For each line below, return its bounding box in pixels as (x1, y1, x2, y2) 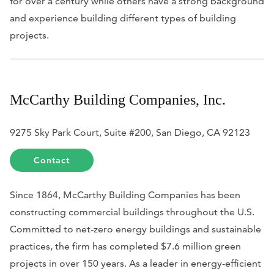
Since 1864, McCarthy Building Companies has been (10, 188, 240, 201)
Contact (34, 154, 70, 166)
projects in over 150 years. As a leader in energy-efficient (10, 257, 261, 269)
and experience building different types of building (10, 12, 236, 24)
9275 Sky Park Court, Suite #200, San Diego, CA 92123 (10, 126, 250, 138)
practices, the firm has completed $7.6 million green (10, 240, 241, 252)
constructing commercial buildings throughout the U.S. (10, 206, 254, 218)
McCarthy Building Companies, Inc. (10, 91, 226, 108)
